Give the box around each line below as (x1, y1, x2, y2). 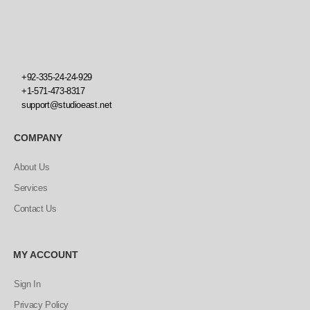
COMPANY (14, 132, 62, 143)
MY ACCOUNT (13, 249, 78, 260)
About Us (14, 162, 50, 172)
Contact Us (14, 203, 57, 214)
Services (14, 183, 48, 193)
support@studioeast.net (21, 100, 112, 110)
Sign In (14, 279, 41, 289)
